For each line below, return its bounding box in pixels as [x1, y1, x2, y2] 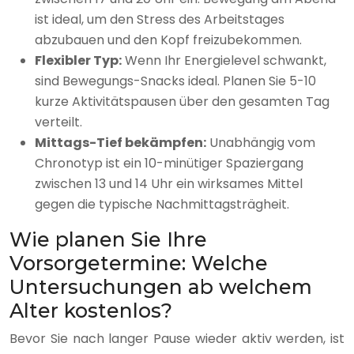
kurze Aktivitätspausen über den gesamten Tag [35, 92, 330, 111]
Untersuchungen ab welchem [9, 275, 312, 299]
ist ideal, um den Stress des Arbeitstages [35, 10, 284, 29]
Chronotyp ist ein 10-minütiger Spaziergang [35, 154, 303, 173]
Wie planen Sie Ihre [9, 228, 207, 252]
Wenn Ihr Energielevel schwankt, [122, 51, 326, 70]
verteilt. [35, 113, 82, 132]
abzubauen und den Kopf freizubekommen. [35, 31, 302, 50]
